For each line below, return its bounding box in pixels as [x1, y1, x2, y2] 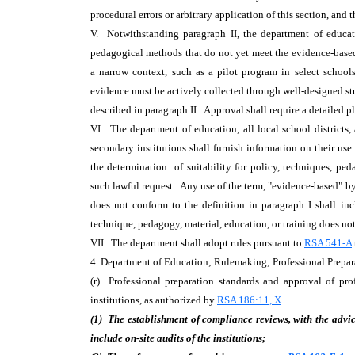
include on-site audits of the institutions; [90, 332, 265, 344]
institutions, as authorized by [90, 294, 217, 306]
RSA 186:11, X [217, 294, 281, 306]
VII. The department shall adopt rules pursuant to [90, 237, 304, 249]
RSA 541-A [304, 237, 352, 249]
